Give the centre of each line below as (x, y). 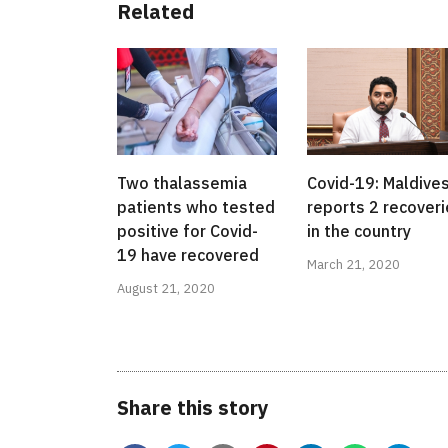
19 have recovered (188, 255)
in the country (359, 231)
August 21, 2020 (166, 289)
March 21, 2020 (353, 265)
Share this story (193, 408)
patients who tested (196, 207)
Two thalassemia (182, 183)
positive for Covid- (187, 231)
